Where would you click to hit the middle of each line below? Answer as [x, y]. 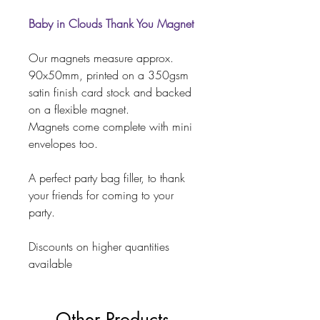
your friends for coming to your [101, 195]
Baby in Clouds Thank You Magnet [111, 24]
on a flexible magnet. [79, 110]
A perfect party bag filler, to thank [107, 178]
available [50, 264]
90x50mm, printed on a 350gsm [109, 75]
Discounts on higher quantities [99, 247]
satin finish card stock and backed [110, 92]
